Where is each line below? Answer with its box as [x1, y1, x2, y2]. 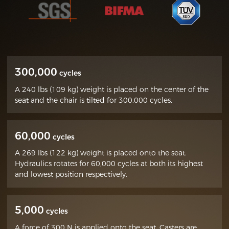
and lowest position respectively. [14, 170, 127, 179]
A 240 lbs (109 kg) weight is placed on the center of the [14, 84, 209, 94]
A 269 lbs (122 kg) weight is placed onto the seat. [14, 148, 187, 158]
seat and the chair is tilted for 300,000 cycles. [14, 95, 172, 105]
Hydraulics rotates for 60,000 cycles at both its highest [14, 159, 203, 169]
